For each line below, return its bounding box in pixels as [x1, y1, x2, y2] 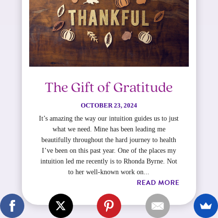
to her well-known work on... [68, 168, 150, 176]
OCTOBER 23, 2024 [80, 102, 137, 109]
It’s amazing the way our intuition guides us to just [39, 115, 179, 123]
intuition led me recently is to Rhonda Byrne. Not [40, 158, 178, 165]
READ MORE [137, 178, 180, 188]
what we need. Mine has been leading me [52, 126, 165, 133]
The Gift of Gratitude [45, 81, 173, 96]
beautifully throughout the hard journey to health [41, 136, 177, 144]
